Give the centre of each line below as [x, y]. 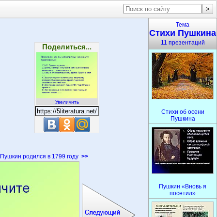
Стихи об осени [183, 112]
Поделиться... [67, 47]
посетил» [183, 193]
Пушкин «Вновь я [183, 186]
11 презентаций [183, 43]
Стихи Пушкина [183, 33]
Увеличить [67, 102]
